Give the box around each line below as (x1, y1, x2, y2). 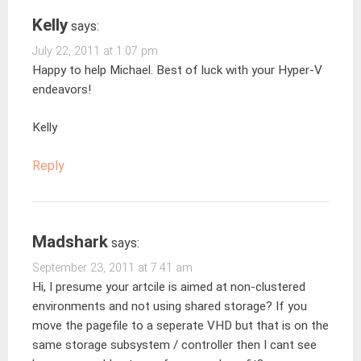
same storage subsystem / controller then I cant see (32, 337, 317, 352)
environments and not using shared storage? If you (32, 298, 307, 313)
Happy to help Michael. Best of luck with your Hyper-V (32, 63, 322, 78)
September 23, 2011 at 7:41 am (32, 260, 193, 275)
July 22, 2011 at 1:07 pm (32, 44, 158, 59)
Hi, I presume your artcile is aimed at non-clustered (32, 279, 305, 294)
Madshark (32, 231, 108, 251)
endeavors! (32, 82, 91, 98)
